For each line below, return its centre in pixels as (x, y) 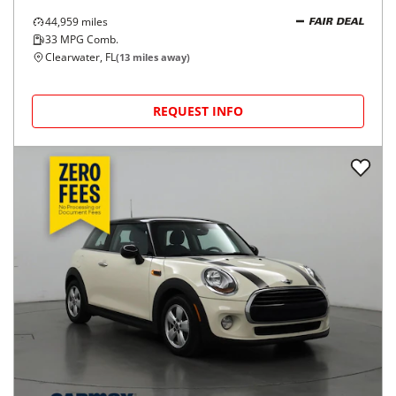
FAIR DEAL (336, 22)
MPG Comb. (88, 39)
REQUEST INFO (198, 111)
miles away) (160, 57)
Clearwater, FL (80, 57)
